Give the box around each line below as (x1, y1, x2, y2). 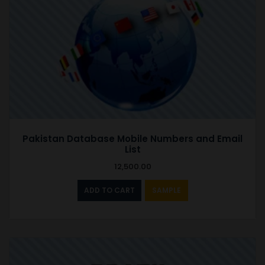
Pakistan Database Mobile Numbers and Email (22, 132, 243, 145)
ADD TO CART (83, 185, 135, 195)
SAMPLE (151, 185, 181, 195)
